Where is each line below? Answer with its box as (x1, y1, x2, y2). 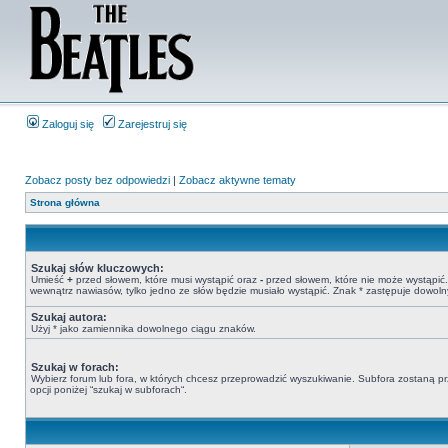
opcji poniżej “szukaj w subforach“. (30, 384, 187, 395)
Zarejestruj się (115, 118, 187, 130)
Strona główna (30, 197, 100, 208)
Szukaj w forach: (31, 361, 119, 373)
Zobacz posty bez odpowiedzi (25, 174, 170, 186)
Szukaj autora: (31, 311, 107, 323)
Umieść (31, 274, 67, 285)
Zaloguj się (39, 118, 94, 130)
